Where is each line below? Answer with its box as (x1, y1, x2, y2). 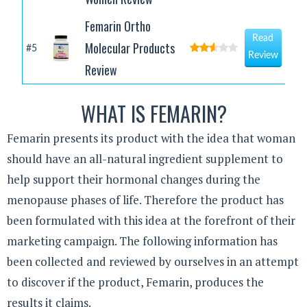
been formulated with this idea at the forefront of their (7, 212, 295, 229)
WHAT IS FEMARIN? (80, 98, 227, 130)
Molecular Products (84, 39, 175, 58)
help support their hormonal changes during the (7, 171, 260, 188)
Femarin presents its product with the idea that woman (7, 130, 295, 147)
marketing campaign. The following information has (7, 233, 278, 249)
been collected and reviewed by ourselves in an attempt (7, 254, 299, 270)
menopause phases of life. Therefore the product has (7, 192, 284, 208)
